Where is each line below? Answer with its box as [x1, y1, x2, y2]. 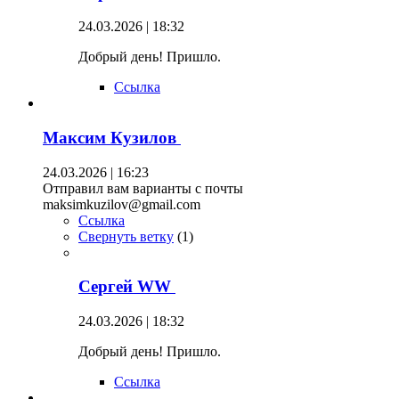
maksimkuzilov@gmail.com [43, 196, 200, 212]
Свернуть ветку [78, 228, 174, 244]
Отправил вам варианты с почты [43, 180, 243, 196]
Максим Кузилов [43, 127, 181, 147]
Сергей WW [78, 277, 175, 297]
